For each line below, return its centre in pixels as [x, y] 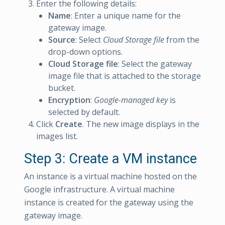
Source [62, 39]
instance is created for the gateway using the [109, 202]
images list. [57, 136]
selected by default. [84, 112]
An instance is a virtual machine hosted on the [110, 176]
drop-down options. [85, 51]
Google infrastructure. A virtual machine [99, 189]
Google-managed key [131, 100]
